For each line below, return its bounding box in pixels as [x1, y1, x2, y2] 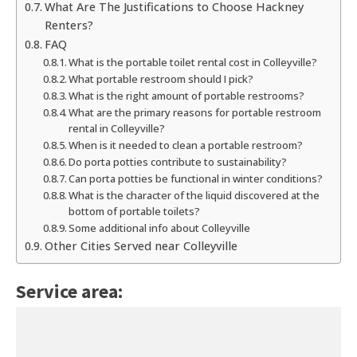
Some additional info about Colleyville [69, 221, 251, 236]
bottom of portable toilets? [69, 204, 201, 219]
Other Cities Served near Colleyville [44, 238, 237, 254]
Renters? [44, 18, 93, 33]
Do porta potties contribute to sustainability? [69, 155, 288, 170]
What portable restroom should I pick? [69, 72, 254, 87]
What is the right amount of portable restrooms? [69, 88, 305, 104]
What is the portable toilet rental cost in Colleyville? [69, 55, 318, 70]
